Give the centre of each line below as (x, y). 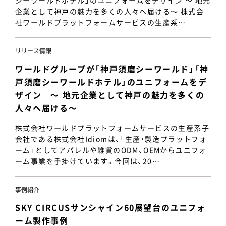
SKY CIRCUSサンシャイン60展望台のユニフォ (110, 207)
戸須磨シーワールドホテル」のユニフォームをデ (111, 82)
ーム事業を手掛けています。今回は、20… (88, 161)
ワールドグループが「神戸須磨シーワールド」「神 (112, 69)
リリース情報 (33, 51)
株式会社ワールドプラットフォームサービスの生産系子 (112, 128)
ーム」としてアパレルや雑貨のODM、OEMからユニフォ (111, 150)
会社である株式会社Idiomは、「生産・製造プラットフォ (111, 139)
